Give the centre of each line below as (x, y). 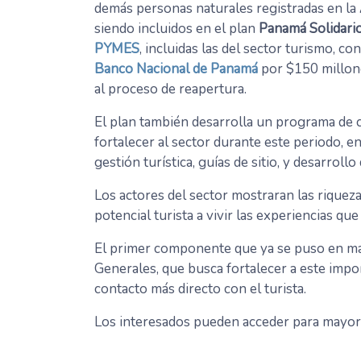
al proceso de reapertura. (170, 89)
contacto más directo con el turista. (200, 289)
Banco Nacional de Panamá (176, 69)
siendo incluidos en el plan (176, 29)
